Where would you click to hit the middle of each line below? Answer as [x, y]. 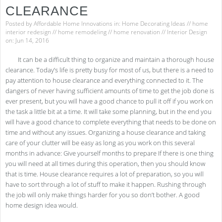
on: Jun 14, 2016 [27, 40]
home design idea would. [42, 205]
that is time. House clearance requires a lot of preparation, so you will [105, 174]
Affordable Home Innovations [73, 24]
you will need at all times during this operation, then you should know [105, 164]
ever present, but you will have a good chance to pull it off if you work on [109, 101]
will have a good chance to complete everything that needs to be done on [111, 122]
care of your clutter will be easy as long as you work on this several [100, 143]
